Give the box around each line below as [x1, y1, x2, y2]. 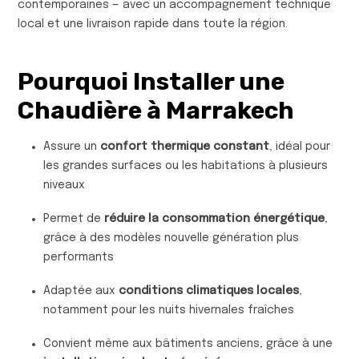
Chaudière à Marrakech [18, 95, 294, 125]
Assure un [43, 140, 100, 152]
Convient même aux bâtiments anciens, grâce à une [43, 337, 333, 349]
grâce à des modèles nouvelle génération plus [43, 232, 299, 244]
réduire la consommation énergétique [104, 212, 325, 224]
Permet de [43, 212, 104, 224]
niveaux [43, 179, 85, 191]
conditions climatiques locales [119, 284, 299, 296]
